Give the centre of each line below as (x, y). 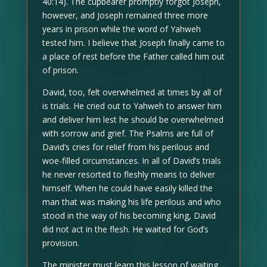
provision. (60, 243)
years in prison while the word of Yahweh (121, 29)
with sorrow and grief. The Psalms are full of (128, 133)
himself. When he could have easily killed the (127, 188)
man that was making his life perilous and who (131, 201)
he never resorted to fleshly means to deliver (128, 174)
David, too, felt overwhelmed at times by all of (132, 92)
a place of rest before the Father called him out (133, 56)
